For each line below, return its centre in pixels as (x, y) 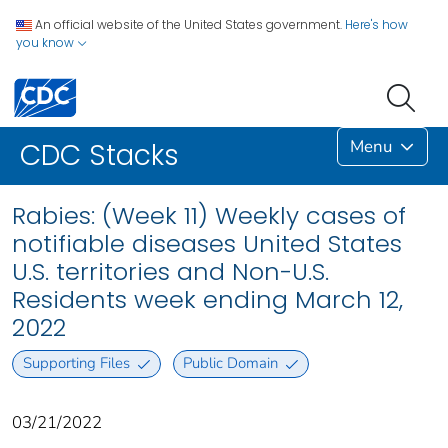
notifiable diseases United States (207, 244)
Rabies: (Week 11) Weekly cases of (209, 216)
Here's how (376, 24)
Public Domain (231, 363)
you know (46, 42)
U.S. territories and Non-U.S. (170, 272)
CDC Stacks (99, 156)
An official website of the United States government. (188, 24)
